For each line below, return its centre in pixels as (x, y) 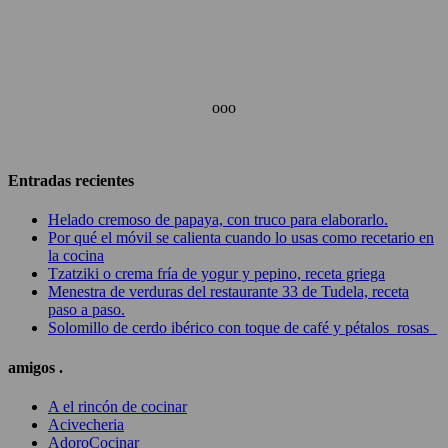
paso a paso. (86, 310)
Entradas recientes (71, 181)
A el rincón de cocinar (117, 406)
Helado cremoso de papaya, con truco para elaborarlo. (218, 220)
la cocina (76, 256)
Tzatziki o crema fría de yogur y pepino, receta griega (216, 274)
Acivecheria (86, 424)
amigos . (35, 367)
